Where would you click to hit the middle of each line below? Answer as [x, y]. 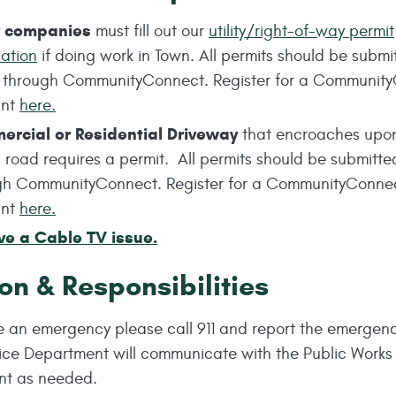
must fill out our [150, 31]
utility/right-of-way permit [301, 31]
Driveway [202, 134]
